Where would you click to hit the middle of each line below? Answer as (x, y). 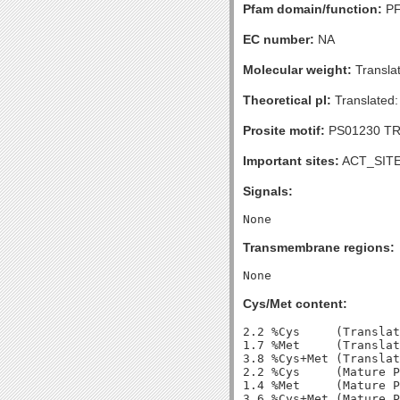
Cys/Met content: (295, 304)
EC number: (279, 39)
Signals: (268, 191)
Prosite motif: (284, 130)
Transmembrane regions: (319, 247)
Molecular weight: (297, 70)
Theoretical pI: (287, 100)
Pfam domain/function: (312, 9)
